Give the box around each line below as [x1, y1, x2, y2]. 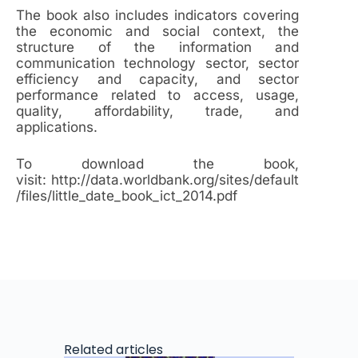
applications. [16, 119, 97, 136]
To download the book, [16, 155, 300, 172]
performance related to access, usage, [16, 87, 300, 104]
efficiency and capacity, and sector [16, 71, 300, 88]
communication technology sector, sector [16, 55, 300, 72]
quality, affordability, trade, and [16, 103, 300, 120]
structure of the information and [16, 39, 300, 56]
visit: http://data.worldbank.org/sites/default [16, 171, 300, 188]
